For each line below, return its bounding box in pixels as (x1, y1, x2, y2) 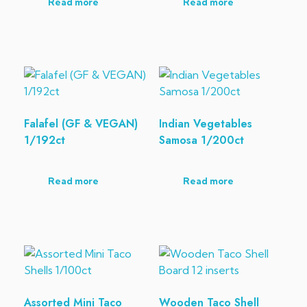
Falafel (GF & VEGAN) (24, 115, 138, 132)
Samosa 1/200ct (158, 132, 244, 148)
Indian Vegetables (158, 115, 252, 132)
